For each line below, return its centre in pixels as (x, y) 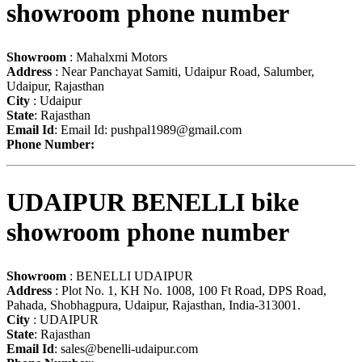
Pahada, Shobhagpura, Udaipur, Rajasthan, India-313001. (154, 305)
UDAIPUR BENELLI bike (153, 202)
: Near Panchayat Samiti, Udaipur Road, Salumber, (183, 71)
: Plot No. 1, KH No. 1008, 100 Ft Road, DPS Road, (189, 290)
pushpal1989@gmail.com (176, 129)
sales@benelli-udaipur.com (129, 348)
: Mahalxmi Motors (117, 57)
